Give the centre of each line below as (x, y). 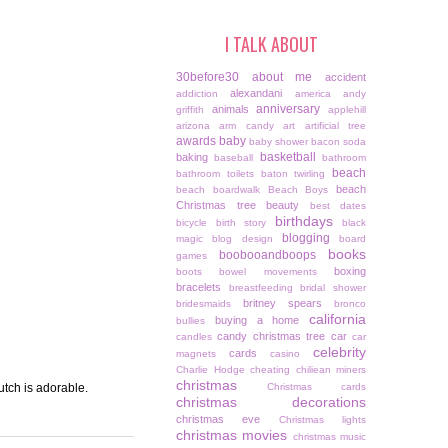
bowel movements (268, 272)
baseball (234, 158)
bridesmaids (203, 304)
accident (346, 77)
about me (282, 77)
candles (194, 337)
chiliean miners (330, 370)
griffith (190, 110)
